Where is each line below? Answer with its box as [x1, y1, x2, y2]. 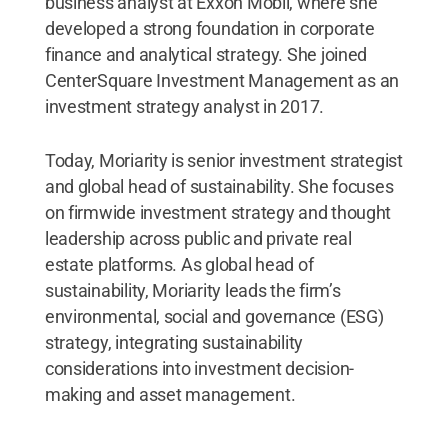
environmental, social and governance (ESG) [44, 305, 384, 327]
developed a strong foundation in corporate [44, 17, 375, 39]
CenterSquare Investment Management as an [44, 69, 399, 91]
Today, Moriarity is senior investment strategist [44, 149, 403, 171]
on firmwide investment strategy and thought [44, 201, 392, 223]
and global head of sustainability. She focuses [44, 175, 394, 197]
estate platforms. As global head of [44, 253, 314, 275]
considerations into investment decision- [44, 357, 354, 379]
